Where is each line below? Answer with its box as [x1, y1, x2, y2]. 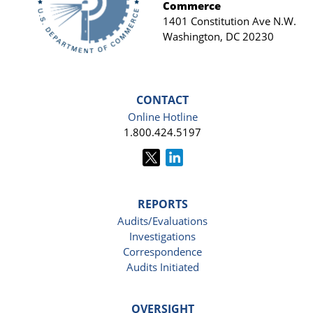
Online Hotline [127, 110, 198, 124]
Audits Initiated [126, 260, 199, 275]
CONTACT [136, 92, 189, 108]
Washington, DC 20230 [162, 29, 274, 44]
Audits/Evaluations [117, 214, 208, 228]
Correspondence [123, 245, 203, 259]
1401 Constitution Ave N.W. [162, 14, 296, 29]
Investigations [129, 229, 196, 244]
